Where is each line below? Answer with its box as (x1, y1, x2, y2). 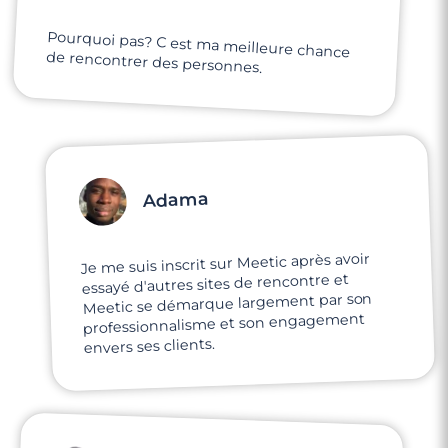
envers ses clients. (83, 334, 216, 358)
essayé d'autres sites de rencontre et (81, 269, 349, 298)
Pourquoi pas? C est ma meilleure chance (47, 27, 351, 62)
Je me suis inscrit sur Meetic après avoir (80, 249, 371, 278)
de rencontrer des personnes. (46, 47, 263, 77)
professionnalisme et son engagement (82, 309, 366, 338)
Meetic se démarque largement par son (82, 289, 373, 318)
